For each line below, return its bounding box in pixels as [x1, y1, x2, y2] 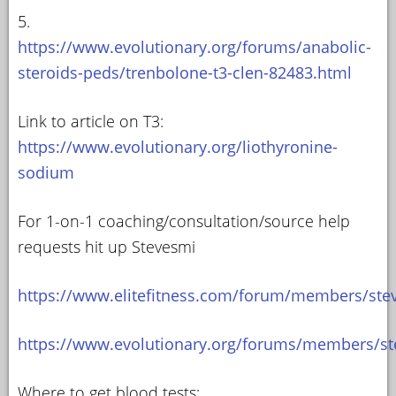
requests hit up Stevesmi [18, 235, 195, 257]
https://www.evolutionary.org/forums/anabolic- [18, 35, 371, 57]
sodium [18, 161, 74, 183]
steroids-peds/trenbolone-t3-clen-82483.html [18, 61, 352, 83]
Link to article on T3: [18, 110, 164, 132]
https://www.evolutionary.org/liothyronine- [18, 135, 338, 157]
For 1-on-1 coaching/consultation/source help [18, 209, 350, 232]
